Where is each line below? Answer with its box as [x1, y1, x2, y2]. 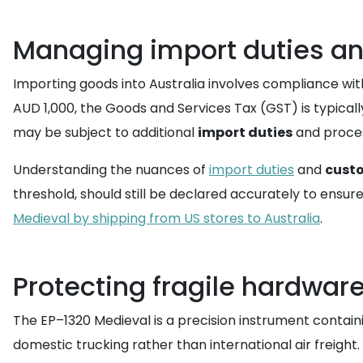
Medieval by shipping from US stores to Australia [13, 209, 320, 228]
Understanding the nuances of [13, 160, 209, 179]
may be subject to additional [13, 123, 198, 142]
